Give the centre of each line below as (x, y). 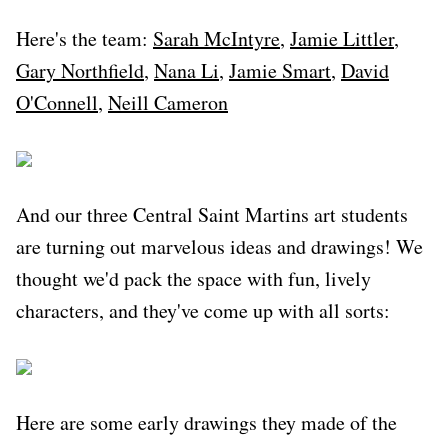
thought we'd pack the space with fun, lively (193, 278)
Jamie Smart (280, 70)
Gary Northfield (80, 70)
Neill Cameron (168, 102)
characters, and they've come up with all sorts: (203, 310)
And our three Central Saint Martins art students (212, 214)
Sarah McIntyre (216, 38)
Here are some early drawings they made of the (206, 422)
